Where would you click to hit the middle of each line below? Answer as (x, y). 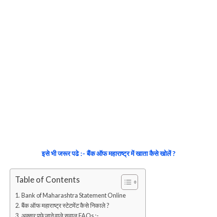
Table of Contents (47, 180)
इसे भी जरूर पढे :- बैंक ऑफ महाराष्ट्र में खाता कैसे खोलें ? (108, 153)
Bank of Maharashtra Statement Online (73, 195)
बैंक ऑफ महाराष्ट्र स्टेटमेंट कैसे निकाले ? (65, 205)
